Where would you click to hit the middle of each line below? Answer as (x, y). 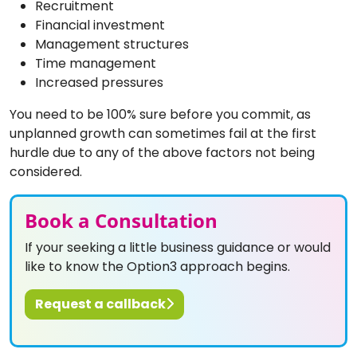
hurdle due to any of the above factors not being (162, 152)
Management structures (112, 44)
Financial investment (100, 25)
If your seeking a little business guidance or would (178, 247)
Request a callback (100, 304)
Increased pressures (99, 82)
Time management (96, 63)
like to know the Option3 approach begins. (157, 266)
